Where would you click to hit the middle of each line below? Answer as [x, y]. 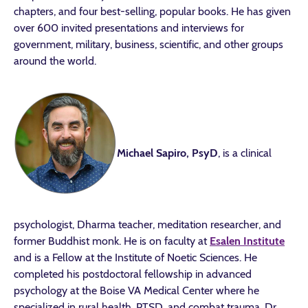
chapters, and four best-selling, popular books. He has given [152, 11]
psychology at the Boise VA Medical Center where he [136, 290]
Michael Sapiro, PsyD [167, 153]
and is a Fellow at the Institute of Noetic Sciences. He [135, 257]
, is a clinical [245, 153]
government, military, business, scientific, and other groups [148, 44]
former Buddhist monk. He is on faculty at [112, 241]
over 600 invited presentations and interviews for [129, 28]
